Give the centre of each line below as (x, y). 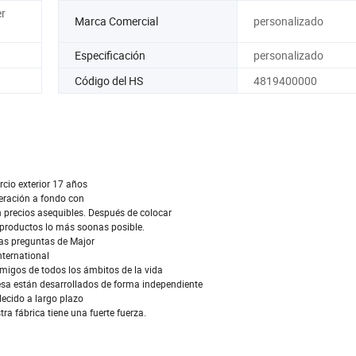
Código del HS (109, 80)
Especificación (110, 55)
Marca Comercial (116, 21)
